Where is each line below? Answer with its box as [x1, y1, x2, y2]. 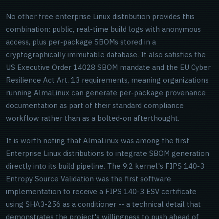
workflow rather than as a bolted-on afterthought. [6, 113, 179, 123]
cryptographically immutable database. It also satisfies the [6, 50, 206, 59]
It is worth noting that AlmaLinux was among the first [6, 136, 189, 145]
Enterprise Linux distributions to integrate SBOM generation [6, 149, 209, 158]
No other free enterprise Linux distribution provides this [6, 12, 195, 21]
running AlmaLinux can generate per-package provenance [6, 88, 206, 97]
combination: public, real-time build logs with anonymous [6, 24, 201, 34]
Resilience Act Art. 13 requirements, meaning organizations [6, 75, 209, 85]
